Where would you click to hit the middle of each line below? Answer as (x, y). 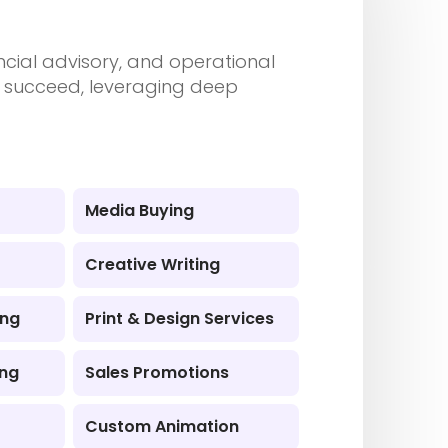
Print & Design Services (180, 318)
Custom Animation (162, 426)
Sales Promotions (157, 372)
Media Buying (140, 210)
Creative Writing (153, 264)
